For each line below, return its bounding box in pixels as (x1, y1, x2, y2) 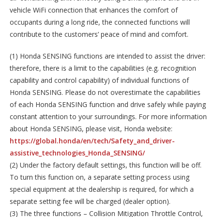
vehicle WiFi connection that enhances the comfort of (10, 5, 178, 15)
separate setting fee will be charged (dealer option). (10, 196, 170, 206)
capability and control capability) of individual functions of (10, 75, 189, 85)
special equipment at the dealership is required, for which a (10, 184, 194, 194)
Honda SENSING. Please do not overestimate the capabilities (10, 87, 201, 97)
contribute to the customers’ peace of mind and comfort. (10, 29, 188, 39)
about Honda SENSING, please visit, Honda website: (10, 124, 172, 133)
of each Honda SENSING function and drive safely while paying (10, 99, 206, 109)
